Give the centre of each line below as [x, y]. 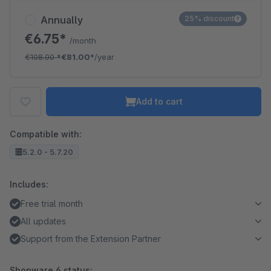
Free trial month [52, 204]
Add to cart [159, 101]
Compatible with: [46, 134]
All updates [43, 221]
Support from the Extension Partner [91, 239]
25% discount [209, 18]
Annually [62, 20]
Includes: [29, 184]
